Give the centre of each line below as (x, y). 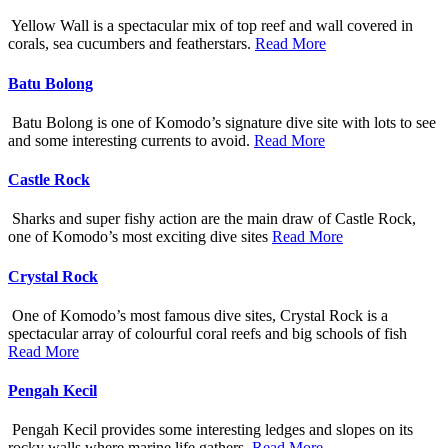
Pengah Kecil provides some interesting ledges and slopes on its (210, 430)
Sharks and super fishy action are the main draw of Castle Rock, (212, 219)
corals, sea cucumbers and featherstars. (131, 44)
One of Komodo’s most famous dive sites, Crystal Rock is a (198, 315)
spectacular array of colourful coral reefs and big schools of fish (207, 333)
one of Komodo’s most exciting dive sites (140, 237)
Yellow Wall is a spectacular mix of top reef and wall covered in (210, 26)
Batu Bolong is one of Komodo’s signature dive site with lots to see (222, 122)
